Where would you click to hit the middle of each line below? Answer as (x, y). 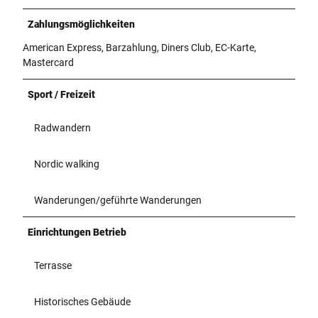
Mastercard (48, 62)
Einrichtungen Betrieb (77, 232)
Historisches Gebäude (82, 301)
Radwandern (62, 127)
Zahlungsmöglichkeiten (81, 24)
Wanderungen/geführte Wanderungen (118, 200)
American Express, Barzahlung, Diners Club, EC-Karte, (139, 47)
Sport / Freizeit (61, 94)
